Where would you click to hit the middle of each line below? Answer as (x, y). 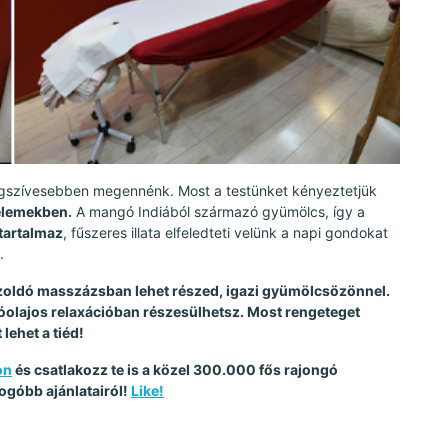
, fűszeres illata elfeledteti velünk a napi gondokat (225, 233)
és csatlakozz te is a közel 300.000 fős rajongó (175, 370)
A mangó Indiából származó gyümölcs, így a (218, 212)
